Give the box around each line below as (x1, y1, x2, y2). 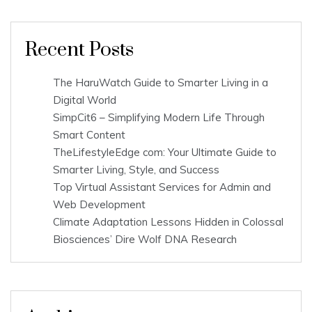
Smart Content (53, 128, 125, 142)
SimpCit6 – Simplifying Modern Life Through (53, 111, 265, 125)
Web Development (53, 198, 146, 212)
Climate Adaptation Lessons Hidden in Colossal (53, 215, 283, 229)
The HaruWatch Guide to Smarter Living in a (53, 76, 268, 90)
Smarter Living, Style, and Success (53, 163, 219, 177)
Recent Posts (25, 38, 134, 63)
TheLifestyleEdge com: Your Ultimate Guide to (53, 146, 276, 159)
